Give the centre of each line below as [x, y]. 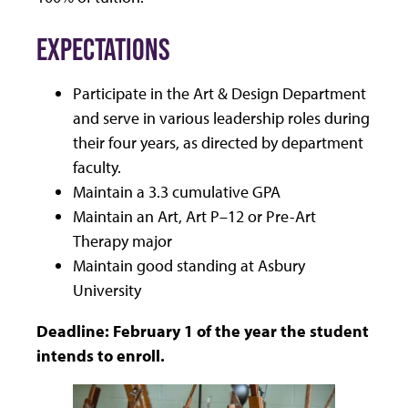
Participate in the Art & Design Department [219, 94]
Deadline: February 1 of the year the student [203, 331]
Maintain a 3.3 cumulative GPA [177, 192]
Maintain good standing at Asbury [189, 266]
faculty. [97, 168]
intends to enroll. [104, 356]
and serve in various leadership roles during [221, 118]
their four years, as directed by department [218, 143]
